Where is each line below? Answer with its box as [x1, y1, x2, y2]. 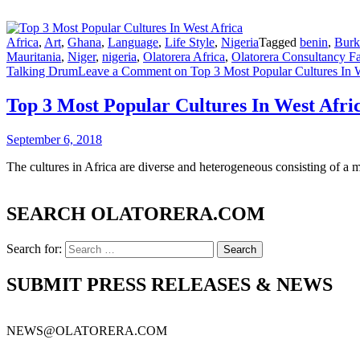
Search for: [6, 241, 62, 256]
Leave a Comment [78, 64, 171, 78]
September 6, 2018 [6, 132, 102, 146]
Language [108, 35, 158, 49]
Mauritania [6, 50, 61, 63]
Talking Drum [6, 64, 78, 78]
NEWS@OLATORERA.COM [6, 324, 167, 338]
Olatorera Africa [143, 50, 225, 63]
